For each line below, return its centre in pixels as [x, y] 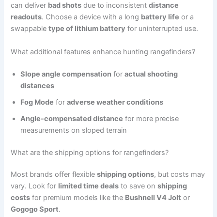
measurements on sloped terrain [74, 130]
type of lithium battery [87, 29]
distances [38, 85]
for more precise [151, 118]
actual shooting [151, 74]
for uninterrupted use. [162, 29]
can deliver [30, 6]
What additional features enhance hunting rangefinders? [103, 52]
